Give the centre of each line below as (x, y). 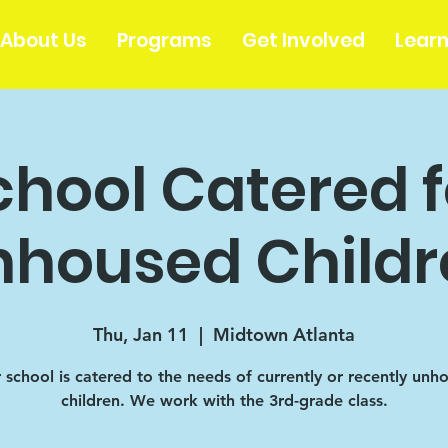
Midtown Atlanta (284, 334)
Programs (164, 40)
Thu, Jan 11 (141, 334)
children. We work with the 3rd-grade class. (224, 400)
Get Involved (303, 40)
